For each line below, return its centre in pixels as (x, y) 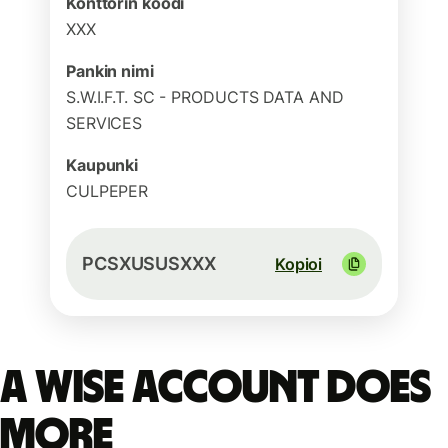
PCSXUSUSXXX (149, 263)
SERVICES (104, 123)
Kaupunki (102, 165)
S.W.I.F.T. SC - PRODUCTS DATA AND (205, 97)
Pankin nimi (110, 71)
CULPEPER (107, 191)
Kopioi (298, 264)
